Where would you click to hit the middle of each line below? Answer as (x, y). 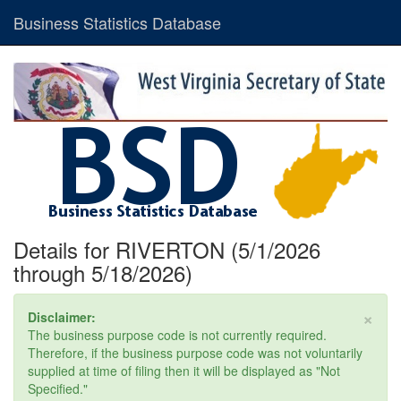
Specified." (58, 389)
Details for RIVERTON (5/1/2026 (167, 250)
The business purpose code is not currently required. (177, 335)
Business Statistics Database (117, 22)
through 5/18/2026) (103, 273)
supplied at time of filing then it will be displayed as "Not (184, 371)
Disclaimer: (62, 317)
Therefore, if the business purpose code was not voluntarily (195, 353)
